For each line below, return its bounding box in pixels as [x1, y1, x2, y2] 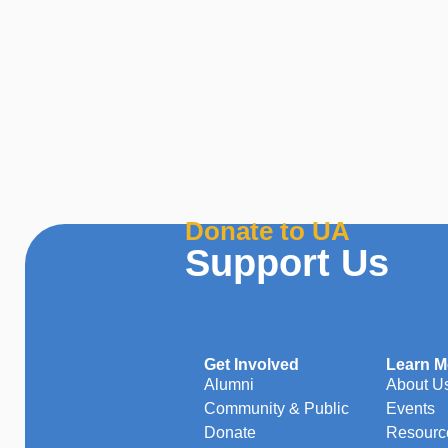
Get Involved [204, 356, 300, 374]
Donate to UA [185, 217, 350, 246]
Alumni [204, 376, 255, 394]
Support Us [185, 241, 389, 285]
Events [386, 400, 436, 418]
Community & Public [204, 400, 350, 418]
